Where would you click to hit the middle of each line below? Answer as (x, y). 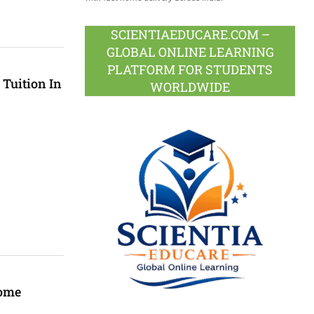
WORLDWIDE (190, 87)
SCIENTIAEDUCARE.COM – (190, 34)
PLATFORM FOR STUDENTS (190, 69)
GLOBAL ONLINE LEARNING (190, 52)
